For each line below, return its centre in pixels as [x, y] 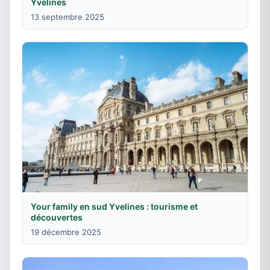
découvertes [57, 218]
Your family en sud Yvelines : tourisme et [114, 207]
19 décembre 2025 [66, 232]
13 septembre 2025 [67, 17]
